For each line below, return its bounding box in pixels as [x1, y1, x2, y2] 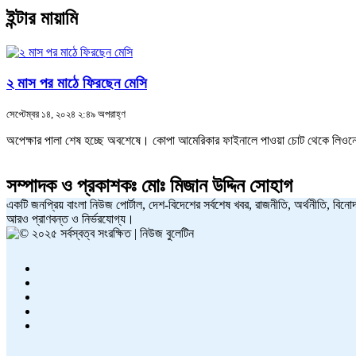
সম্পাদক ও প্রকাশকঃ [6, 175, 137, 197]
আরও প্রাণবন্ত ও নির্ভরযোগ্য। [6, 212, 134, 226]
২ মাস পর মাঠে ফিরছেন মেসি [6, 74, 147, 91]
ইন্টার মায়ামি [6, 7, 78, 29]
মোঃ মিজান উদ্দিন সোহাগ [141, 175, 292, 197]
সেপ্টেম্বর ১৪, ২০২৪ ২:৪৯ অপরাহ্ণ [6, 108, 126, 121]
